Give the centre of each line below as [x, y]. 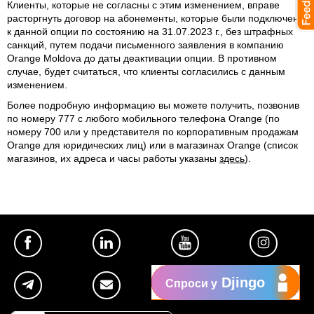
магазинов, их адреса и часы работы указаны [113, 158]
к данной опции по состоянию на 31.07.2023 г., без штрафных [150, 32]
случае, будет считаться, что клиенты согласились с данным [146, 71]
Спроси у [191, 284]
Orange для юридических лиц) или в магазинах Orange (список [152, 145]
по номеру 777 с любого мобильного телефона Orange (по [143, 118]
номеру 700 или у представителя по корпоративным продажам [153, 132]
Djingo [241, 282]
